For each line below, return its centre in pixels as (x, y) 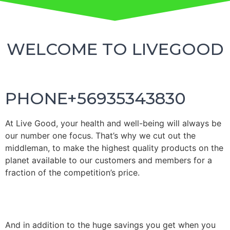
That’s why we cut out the (146, 136)
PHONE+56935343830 (95, 98)
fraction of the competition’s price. (72, 172)
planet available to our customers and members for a (109, 160)
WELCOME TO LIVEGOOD (115, 49)
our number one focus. (50, 136)
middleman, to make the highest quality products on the (114, 148)
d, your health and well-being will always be (136, 123)
